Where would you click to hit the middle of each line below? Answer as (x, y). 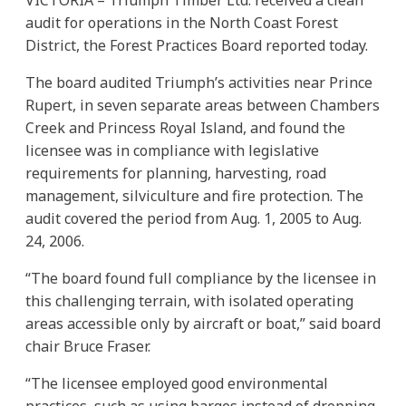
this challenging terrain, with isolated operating (189, 300)
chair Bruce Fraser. (88, 346)
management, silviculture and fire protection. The (194, 195)
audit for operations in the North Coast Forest (182, 22)
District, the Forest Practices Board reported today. (197, 45)
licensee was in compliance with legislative (172, 150)
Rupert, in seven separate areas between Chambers (203, 105)
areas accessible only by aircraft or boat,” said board (203, 323)
